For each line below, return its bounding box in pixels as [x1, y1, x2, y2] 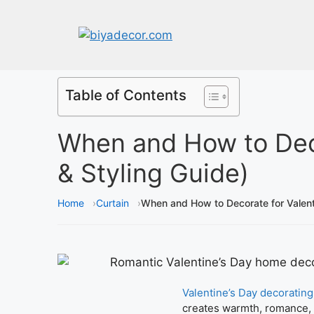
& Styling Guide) [57, 158, 249, 189]
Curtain [96, 197, 129, 209]
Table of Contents [65, 86, 186, 104]
